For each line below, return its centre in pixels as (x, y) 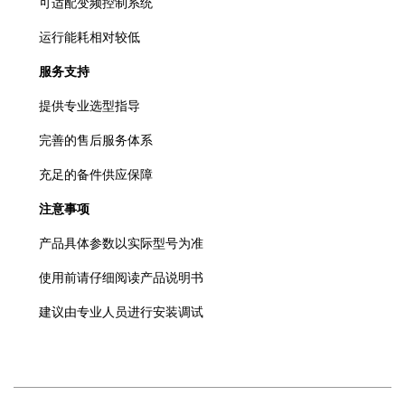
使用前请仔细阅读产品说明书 (108, 278)
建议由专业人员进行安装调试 (108, 312)
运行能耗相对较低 (77, 38)
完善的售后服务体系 (83, 141)
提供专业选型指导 (77, 106)
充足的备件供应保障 (83, 175)
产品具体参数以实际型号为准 (108, 244)
